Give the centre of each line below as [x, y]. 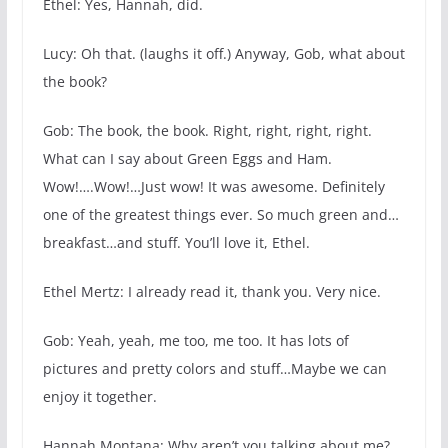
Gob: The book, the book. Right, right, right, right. [207, 131]
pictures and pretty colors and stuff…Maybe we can [214, 369]
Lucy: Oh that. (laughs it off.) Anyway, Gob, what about [223, 54]
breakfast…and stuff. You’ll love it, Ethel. [176, 243]
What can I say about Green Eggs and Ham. [187, 159]
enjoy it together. [99, 397]
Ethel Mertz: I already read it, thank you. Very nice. [211, 292]
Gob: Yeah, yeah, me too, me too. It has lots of [195, 341]
